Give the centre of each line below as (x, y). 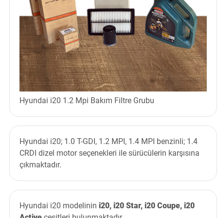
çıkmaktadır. (40, 165)
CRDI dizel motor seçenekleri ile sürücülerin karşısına (109, 153)
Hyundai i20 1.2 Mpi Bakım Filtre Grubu (87, 101)
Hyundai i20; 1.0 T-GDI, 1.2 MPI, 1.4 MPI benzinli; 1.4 (108, 142)
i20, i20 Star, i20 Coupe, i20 (146, 206)
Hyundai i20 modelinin (59, 206)
